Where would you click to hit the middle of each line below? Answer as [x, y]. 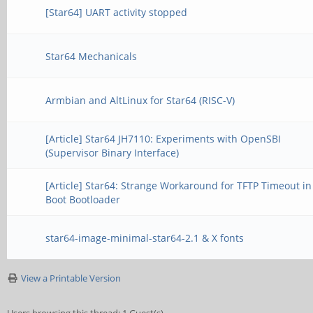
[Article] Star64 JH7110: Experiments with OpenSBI [163, 139]
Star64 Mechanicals [92, 56]
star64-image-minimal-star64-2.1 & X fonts [145, 238]
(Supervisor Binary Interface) [112, 153]
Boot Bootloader [83, 199]
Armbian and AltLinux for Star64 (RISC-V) [140, 100]
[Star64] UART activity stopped [117, 12]
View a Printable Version [71, 278]
